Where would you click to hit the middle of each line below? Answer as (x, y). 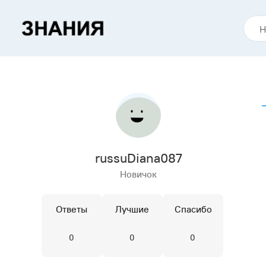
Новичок (138, 174)
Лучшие (132, 209)
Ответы (72, 209)
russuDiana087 (138, 158)
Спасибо (193, 209)
